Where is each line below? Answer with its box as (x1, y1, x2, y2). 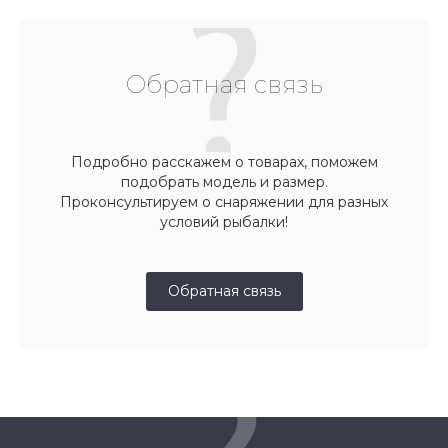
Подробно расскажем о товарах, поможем (70, 152, 378, 171)
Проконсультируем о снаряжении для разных (60, 192, 388, 211)
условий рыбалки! (160, 212, 288, 231)
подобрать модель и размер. (120, 172, 328, 191)
